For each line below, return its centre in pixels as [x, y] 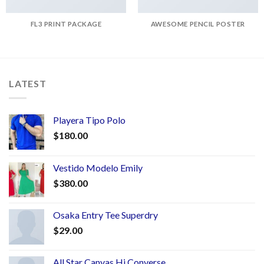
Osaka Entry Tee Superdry [105, 214]
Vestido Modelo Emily [98, 167]
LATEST [28, 84]
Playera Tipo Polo [89, 120]
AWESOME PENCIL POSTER [198, 24]
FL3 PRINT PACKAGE [66, 24]
